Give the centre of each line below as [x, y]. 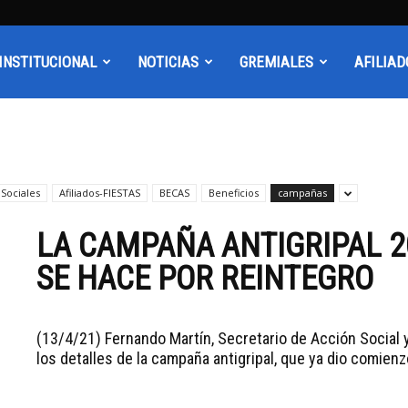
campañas [302, 193]
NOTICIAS [168, 62]
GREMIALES [276, 62]
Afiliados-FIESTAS [100, 193]
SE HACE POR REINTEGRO [205, 279]
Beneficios [234, 193]
